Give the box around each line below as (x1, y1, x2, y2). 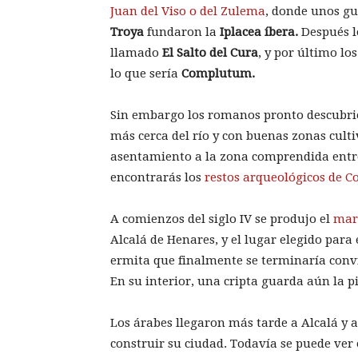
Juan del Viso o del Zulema (110, 4, 265, 19)
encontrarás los (110, 170, 205, 185)
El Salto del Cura (162, 46, 258, 61)
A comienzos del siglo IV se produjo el (110, 212, 333, 227)
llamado (110, 46, 162, 61)
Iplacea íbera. (220, 25, 298, 40)
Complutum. (181, 66, 255, 82)
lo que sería (110, 66, 181, 82)
